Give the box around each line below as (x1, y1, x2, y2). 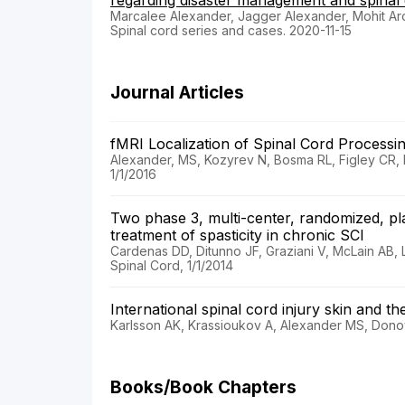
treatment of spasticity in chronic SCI (110, 226, 373, 245)
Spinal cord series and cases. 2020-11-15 (110, 23, 352, 39)
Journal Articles (110, 82, 244, 104)
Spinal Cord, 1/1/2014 (110, 258, 233, 274)
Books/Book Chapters (110, 377, 297, 399)
